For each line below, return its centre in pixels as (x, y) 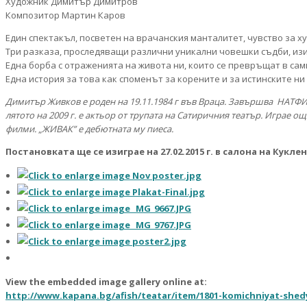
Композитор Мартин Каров (65, 15)
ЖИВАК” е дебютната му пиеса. (108, 129)
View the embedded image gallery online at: (106, 282)
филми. (22, 129)
